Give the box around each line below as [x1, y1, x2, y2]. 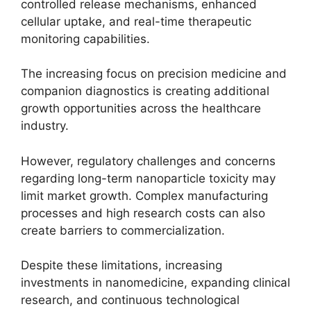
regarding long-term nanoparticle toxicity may [21, 171, 276, 185]
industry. [21, 119, 69, 133]
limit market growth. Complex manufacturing [21, 188, 268, 203]
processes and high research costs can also [21, 205, 265, 220]
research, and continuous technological [21, 293, 239, 307]
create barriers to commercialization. [21, 223, 225, 237]
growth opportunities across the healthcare [21, 101, 261, 115]
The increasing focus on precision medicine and [21, 67, 287, 81]
